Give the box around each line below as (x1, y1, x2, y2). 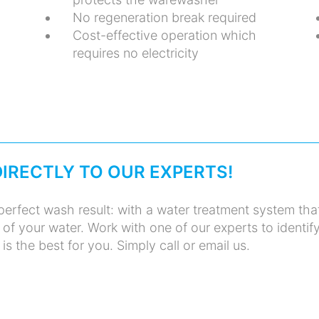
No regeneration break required (72, 9, 256, 25)
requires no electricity (72, 45, 199, 61)
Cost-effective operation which (72, 27, 256, 43)
